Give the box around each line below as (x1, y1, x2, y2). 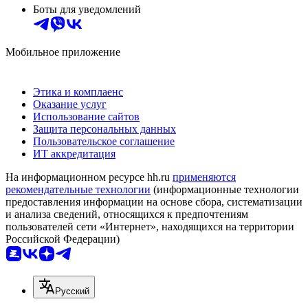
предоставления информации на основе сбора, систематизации (5, 196, 302, 208)
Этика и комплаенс (33, 86, 123, 98)
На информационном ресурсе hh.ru (5, 171, 173, 184)
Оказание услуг (33, 98, 107, 111)
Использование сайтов (33, 111, 140, 123)
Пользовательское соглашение (33, 135, 175, 148)
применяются (173, 171, 236, 184)
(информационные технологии (151, 184, 299, 196)
